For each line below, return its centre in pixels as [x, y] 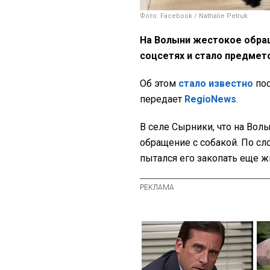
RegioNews [210, 99]
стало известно [216, 84]
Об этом [159, 84]
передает [162, 99]
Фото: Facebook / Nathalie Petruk [194, 16]
